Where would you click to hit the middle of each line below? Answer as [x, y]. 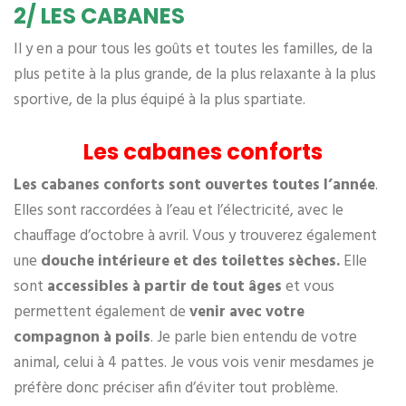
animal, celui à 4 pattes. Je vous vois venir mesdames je [194, 362]
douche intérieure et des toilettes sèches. [190, 261]
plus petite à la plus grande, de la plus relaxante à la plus [195, 74]
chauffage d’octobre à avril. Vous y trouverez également [195, 236]
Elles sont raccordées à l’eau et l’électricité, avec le [179, 210]
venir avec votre [247, 312]
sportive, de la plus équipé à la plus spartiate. [159, 100]
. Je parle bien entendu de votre [254, 337]
